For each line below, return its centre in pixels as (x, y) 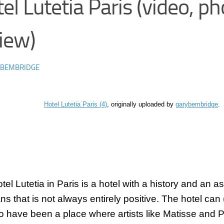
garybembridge (197, 104)
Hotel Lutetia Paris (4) (75, 104)
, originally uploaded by (141, 104)
